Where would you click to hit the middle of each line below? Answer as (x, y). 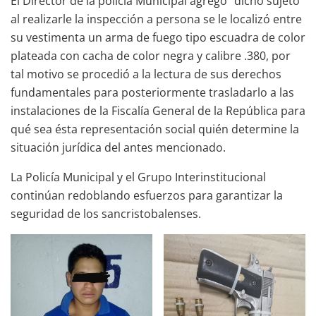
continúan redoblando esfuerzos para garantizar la (147, 195)
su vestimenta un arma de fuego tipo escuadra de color (158, 37)
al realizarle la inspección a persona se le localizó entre (156, 19)
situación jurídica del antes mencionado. (118, 147)
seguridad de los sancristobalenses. (106, 213)
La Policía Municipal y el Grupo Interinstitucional (138, 177)
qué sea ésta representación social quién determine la (155, 129)
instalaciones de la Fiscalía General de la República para (158, 110)
